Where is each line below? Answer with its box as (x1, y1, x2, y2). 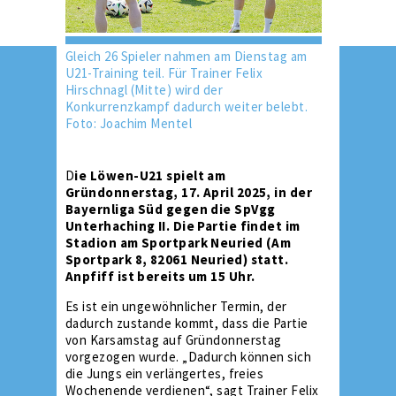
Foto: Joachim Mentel (65, 115, 192, 132)
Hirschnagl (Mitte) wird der (65, 81, 224, 98)
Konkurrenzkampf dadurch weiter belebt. (65, 98, 308, 115)
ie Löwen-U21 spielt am (74, 167, 226, 184)
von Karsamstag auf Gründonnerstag (65, 331, 282, 348)
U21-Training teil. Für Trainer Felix (65, 65, 263, 81)
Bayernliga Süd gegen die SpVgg (65, 201, 276, 217)
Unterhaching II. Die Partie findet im (65, 217, 301, 234)
